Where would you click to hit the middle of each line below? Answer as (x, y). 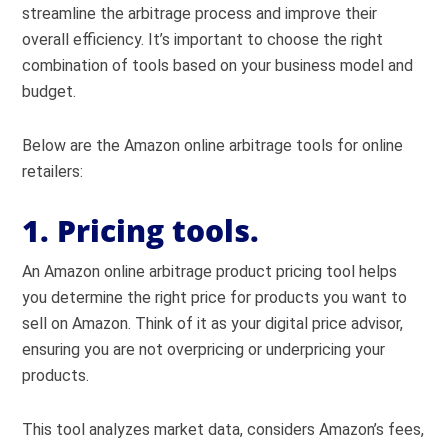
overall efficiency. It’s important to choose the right (203, 39)
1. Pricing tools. (141, 230)
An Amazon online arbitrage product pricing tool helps (210, 271)
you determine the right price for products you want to (215, 297)
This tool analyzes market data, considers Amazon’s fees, (223, 429)
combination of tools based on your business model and (218, 65)
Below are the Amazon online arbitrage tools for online (213, 145)
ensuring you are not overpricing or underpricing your (204, 349)
